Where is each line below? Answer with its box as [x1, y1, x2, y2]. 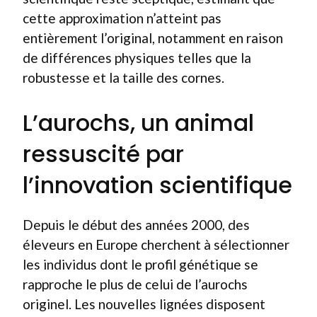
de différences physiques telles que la [23, 49, 251, 66]
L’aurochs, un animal [23, 107, 254, 139]
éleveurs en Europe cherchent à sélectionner [23, 236, 289, 253]
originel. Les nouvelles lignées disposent [23, 296, 265, 312]
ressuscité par [23, 138, 184, 170]
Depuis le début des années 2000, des [23, 217, 250, 233]
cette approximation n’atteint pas [23, 9, 221, 26]
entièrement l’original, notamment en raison [23, 29, 283, 46]
